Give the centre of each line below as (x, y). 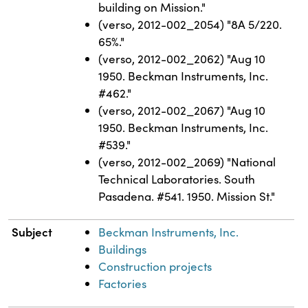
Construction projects (155, 266)
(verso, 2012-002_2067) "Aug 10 (182, 110)
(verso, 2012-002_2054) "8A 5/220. (190, 24)
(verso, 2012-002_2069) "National (187, 162)
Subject (32, 231)
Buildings (123, 249)
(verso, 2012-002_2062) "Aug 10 (182, 58)
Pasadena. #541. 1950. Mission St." (187, 196)
